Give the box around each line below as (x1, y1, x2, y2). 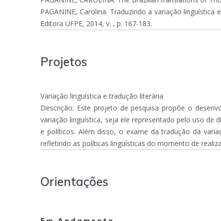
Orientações (40, 174, 109, 189)
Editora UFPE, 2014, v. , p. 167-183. (40, 19, 152, 29)
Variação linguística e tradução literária (40, 91, 164, 101)
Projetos (40, 54, 88, 70)
